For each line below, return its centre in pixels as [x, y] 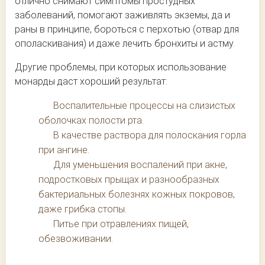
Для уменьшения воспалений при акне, [140, 164]
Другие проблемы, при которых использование [121, 67]
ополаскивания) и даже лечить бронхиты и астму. [125, 43]
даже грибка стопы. [83, 209]
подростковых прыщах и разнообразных [129, 179]
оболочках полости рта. [91, 120]
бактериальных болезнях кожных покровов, [137, 194]
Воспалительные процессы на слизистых [144, 105]
